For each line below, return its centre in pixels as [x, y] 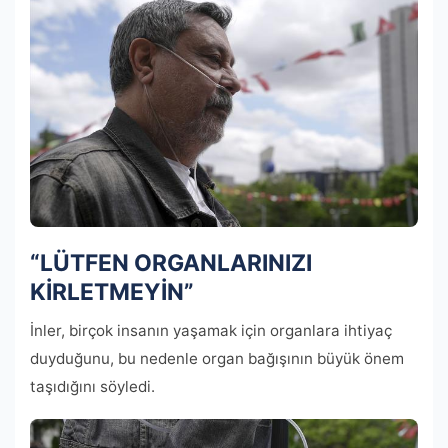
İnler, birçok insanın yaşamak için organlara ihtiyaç [211, 331]
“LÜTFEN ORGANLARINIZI [171, 263]
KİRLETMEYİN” [112, 292]
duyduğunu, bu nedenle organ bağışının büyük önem [217, 359]
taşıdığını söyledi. [92, 387]
